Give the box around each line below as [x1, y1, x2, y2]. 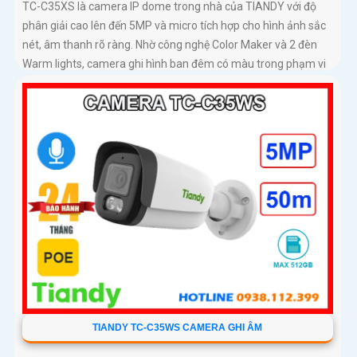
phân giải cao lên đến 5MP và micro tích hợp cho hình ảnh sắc [22, 18, 326, 32]
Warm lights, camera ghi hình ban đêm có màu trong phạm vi [22, 57, 326, 70]
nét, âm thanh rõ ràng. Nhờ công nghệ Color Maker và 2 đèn [22, 37, 317, 51]
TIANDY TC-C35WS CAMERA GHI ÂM [92, 321, 263, 333]
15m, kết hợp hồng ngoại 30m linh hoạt [22, 76, 216, 89]
